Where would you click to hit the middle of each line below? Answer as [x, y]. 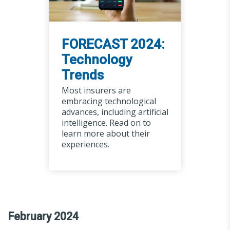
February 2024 [43, 216]
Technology [97, 59]
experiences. [85, 144]
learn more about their [106, 133]
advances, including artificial [115, 112]
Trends [82, 75]
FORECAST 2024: [113, 44]
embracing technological [109, 101]
